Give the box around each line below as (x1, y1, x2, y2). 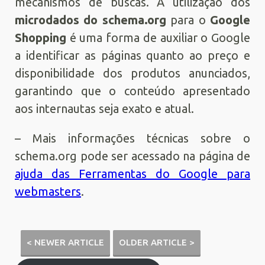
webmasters (15, 185, 81, 198)
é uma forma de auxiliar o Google (66, 31, 250, 44)
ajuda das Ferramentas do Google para (15, 167, 250, 180)
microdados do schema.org (15, 13, 171, 27)
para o (170, 13, 211, 27)
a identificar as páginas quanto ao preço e (15, 49, 250, 62)
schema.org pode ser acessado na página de (15, 149, 250, 163)
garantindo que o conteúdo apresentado (15, 84, 250, 98)
